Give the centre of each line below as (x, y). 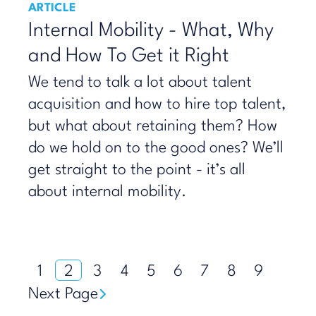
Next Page (63, 294)
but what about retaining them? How (153, 126)
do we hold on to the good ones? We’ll (156, 148)
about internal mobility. (108, 192)
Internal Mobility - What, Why (151, 31)
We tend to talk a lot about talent (140, 83)
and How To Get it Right (129, 56)
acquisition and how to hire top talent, (157, 104)
